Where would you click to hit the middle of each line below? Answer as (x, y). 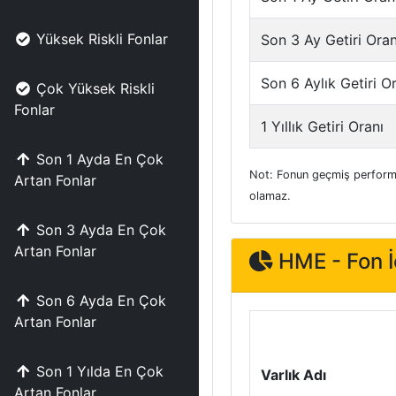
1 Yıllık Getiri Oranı (322, 126)
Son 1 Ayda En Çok (100, 159)
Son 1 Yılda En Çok (100, 371)
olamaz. (270, 196)
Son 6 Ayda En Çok (101, 301)
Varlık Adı (293, 375)
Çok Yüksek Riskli (95, 88)
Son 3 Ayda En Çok (101, 230)
